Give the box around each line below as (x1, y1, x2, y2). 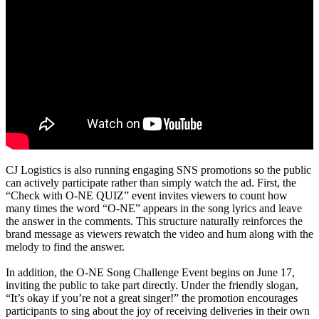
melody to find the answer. (6, 241, 127, 253)
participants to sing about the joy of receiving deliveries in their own (6, 305, 310, 318)
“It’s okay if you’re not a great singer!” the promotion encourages (6, 292, 298, 305)
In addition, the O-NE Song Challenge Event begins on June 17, (6, 266, 295, 279)
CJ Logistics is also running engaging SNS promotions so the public (6, 164, 311, 177)
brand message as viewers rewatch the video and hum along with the (6, 228, 313, 241)
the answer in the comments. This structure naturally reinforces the (6, 215, 303, 228)
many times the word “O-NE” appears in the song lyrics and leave (6, 202, 302, 215)
